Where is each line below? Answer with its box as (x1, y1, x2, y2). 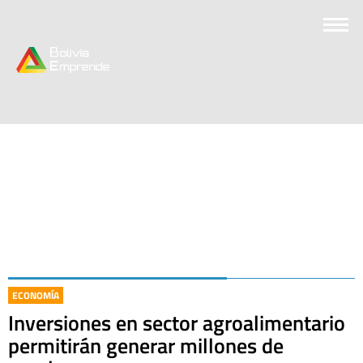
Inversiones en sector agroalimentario (8, 307, 345, 339)
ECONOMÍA (12, 288, 59, 303)
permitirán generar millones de (8, 330, 284, 361)
